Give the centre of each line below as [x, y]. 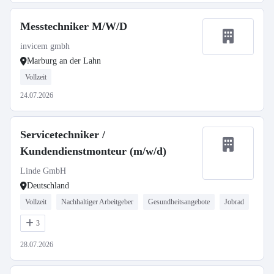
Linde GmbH [43, 171]
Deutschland [48, 186]
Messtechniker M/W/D [74, 26]
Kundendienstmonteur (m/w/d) [93, 151]
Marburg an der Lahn [64, 61]
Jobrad [234, 202]
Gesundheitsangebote [179, 202]
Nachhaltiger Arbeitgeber [97, 202]
